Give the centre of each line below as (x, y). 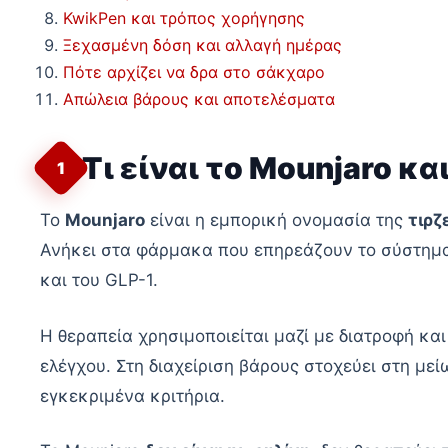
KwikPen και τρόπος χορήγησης (184, 18)
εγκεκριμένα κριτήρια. (132, 395)
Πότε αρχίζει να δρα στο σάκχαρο (194, 72)
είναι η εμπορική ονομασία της (276, 220)
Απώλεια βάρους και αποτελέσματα (199, 99)
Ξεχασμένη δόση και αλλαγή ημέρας (202, 45)
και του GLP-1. (99, 280)
